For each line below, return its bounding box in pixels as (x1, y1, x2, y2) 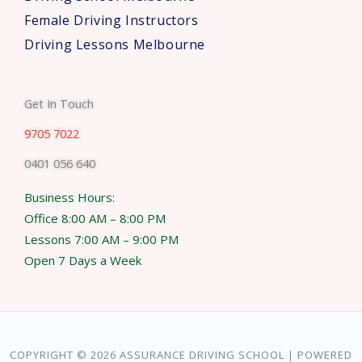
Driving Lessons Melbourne (24, 35, 205, 53)
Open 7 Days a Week (24, 251, 141, 268)
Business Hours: (24, 188, 115, 205)
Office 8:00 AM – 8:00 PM (24, 209, 166, 226)
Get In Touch (24, 95, 94, 112)
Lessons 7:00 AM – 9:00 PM (24, 230, 179, 247)
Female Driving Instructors (24, 11, 199, 29)
